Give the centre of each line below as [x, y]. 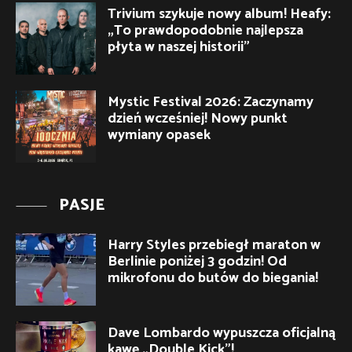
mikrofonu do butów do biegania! [213, 278]
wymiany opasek [159, 135]
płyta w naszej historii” [179, 48]
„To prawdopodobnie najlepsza [205, 31]
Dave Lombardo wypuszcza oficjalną [222, 333]
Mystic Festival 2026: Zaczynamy [211, 102]
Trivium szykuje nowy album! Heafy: [219, 15]
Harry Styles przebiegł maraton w [214, 245]
